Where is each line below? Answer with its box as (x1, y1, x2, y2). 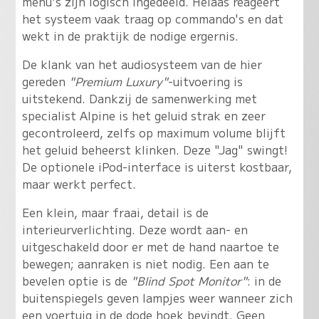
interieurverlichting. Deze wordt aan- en (21, 221, 248, 239)
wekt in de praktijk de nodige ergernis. (21, 27, 239, 45)
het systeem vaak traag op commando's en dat (21, 10, 283, 28)
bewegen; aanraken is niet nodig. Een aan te (21, 255, 269, 273)
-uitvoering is (167, 73, 243, 90)
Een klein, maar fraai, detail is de (21, 204, 209, 221)
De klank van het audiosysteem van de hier (21, 56, 262, 73)
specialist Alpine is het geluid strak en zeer (21, 107, 266, 125)
